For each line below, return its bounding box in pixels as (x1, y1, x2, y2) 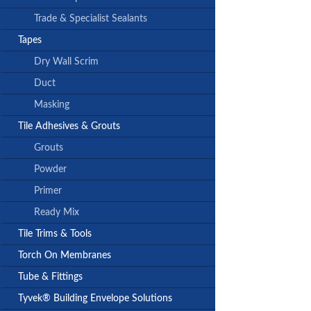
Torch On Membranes (18, 251, 111, 261)
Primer (34, 186, 62, 196)
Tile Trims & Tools (18, 229, 92, 239)
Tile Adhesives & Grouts (18, 121, 120, 132)
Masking (34, 100, 69, 110)
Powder (34, 165, 67, 175)
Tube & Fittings (18, 272, 83, 283)
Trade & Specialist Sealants (34, 14, 147, 24)
